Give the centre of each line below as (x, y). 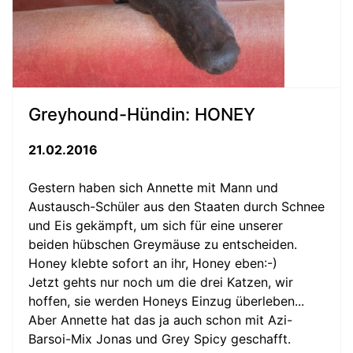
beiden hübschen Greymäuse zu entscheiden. (163, 244)
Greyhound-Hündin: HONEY (142, 114)
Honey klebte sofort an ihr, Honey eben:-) (153, 263)
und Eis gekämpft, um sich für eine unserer (156, 225)
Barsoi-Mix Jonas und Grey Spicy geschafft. (160, 339)
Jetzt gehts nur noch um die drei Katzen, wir (161, 282)
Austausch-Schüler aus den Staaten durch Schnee (176, 206)
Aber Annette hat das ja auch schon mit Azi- (160, 320)
